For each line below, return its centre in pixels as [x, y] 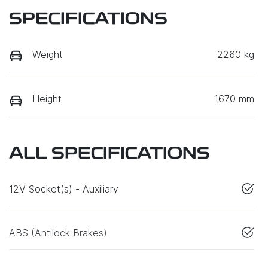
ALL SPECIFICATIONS [109, 154]
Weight [48, 55]
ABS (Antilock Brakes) [58, 232]
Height [47, 99]
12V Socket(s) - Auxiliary [64, 189]
